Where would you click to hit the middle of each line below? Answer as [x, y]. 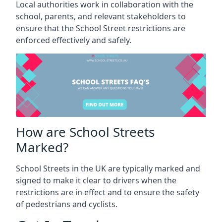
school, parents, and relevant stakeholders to [101, 16]
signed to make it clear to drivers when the [96, 180]
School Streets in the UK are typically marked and [108, 168]
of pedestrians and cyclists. [67, 204]
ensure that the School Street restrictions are [101, 28]
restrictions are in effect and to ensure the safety [108, 192]
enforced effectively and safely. [74, 40]
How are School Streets [85, 132]
